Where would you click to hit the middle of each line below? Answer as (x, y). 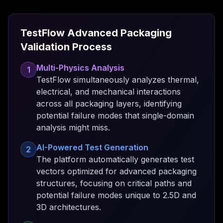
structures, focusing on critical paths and (114, 183)
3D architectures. (69, 207)
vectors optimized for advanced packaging (116, 171)
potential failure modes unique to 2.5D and (116, 195)
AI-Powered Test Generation (92, 147)
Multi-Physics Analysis (80, 68)
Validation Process (66, 47)
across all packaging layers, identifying (109, 104)
